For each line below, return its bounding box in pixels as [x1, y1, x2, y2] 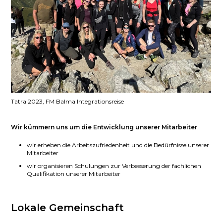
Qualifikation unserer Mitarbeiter [27, 170, 121, 178]
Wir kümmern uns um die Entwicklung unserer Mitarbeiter [11, 123, 198, 131]
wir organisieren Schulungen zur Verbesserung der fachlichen [27, 162, 202, 170]
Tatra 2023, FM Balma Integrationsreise [11, 98, 124, 106]
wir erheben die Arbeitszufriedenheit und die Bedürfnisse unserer [27, 141, 210, 149]
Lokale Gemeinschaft [11, 202, 124, 214]
